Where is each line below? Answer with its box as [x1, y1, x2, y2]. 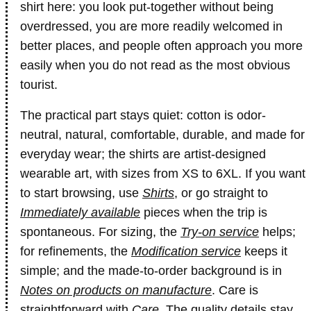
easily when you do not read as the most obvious [20, 58, 290, 72]
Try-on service [180, 225, 259, 239]
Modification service [131, 244, 241, 258]
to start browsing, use [20, 186, 142, 200]
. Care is [212, 283, 258, 297]
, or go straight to [174, 186, 268, 200]
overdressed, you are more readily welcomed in [20, 19, 283, 33]
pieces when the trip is [140, 205, 267, 219]
